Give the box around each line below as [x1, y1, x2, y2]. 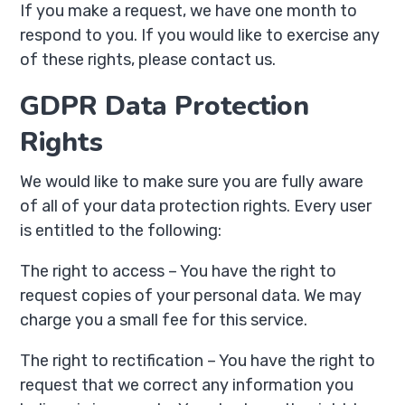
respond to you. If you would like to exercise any [20, 25, 381, 45]
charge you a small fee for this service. [20, 310, 308, 330]
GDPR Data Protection [20, 88, 310, 125]
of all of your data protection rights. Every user [20, 196, 372, 216]
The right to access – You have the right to [20, 261, 337, 281]
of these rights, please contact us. [20, 50, 277, 70]
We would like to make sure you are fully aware [20, 172, 364, 192]
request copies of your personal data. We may [20, 286, 363, 306]
